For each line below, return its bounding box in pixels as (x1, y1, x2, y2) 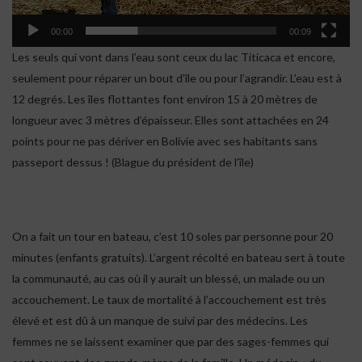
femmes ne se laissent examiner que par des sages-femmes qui (12, 335, 329, 349)
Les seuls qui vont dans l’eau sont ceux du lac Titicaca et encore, (12, 50, 335, 65)
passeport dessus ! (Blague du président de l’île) (12, 155, 254, 170)
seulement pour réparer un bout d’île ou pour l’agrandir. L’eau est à (12, 71, 342, 86)
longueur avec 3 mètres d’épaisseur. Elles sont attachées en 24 (12, 113, 329, 128)
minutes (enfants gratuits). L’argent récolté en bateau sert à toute (12, 250, 345, 265)
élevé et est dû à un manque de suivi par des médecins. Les (12, 314, 308, 328)
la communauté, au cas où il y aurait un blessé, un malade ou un (12, 271, 325, 286)
